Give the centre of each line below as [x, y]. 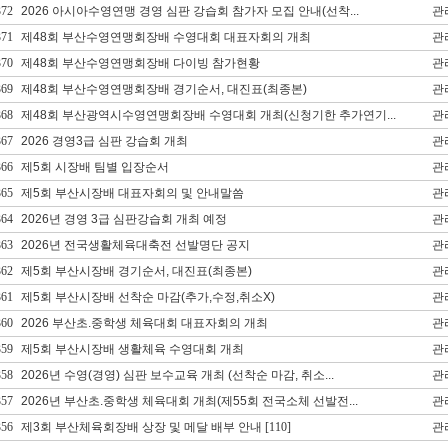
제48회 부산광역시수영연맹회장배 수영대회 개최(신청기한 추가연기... [208, 115]
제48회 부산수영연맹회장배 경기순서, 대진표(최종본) [163, 89]
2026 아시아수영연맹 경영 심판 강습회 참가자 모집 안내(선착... [189, 11]
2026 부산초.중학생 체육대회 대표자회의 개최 [144, 323]
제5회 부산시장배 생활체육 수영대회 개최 [132, 349]
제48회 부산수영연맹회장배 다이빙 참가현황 [140, 63]
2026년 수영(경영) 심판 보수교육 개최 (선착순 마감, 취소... [177, 375]
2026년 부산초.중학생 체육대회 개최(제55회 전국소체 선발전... [189, 401]
